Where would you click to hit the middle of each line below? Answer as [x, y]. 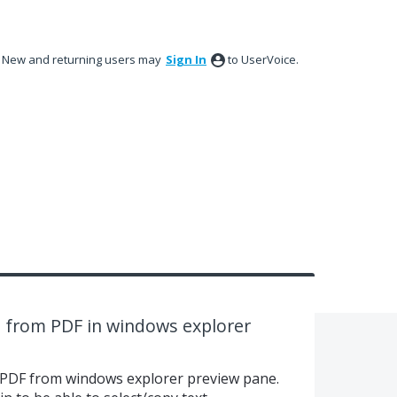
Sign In [186, 59]
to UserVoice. [263, 59]
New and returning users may [83, 59]
